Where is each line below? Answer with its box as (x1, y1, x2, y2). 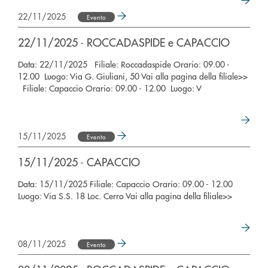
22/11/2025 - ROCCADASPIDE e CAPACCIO (18, 35, 230, 50)
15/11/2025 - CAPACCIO (18, 154, 140, 169)
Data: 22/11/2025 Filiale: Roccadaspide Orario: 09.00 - (18, 58, 230, 70)
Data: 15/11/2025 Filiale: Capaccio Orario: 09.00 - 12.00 (18, 178, 235, 190)
